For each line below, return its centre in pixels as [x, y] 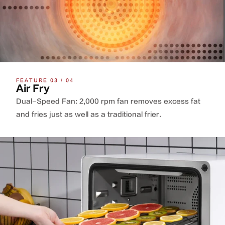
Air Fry [33, 89]
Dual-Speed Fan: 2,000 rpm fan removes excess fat [108, 101]
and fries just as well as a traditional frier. [89, 114]
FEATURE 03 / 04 [45, 80]
